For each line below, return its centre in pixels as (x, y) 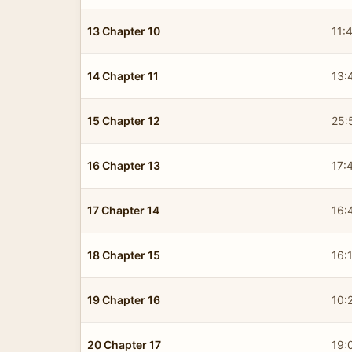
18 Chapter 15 (124, 255)
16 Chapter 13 (124, 165)
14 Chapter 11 (123, 75)
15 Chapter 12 (124, 120)
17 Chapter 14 (123, 210)
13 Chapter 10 (124, 31)
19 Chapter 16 (124, 299)
